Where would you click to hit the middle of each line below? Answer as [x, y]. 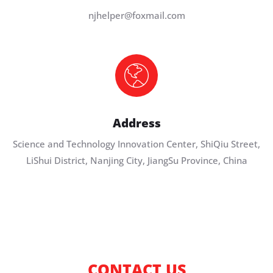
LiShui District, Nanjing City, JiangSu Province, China [136, 160]
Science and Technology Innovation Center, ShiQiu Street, [136, 144]
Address [136, 123]
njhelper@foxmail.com [136, 16]
